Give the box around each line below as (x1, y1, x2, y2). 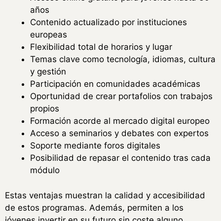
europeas (30, 30, 67, 40)
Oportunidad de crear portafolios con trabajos (30, 91, 213, 102)
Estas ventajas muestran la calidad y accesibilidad (5, 190, 205, 200)
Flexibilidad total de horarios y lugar (30, 42, 172, 52)
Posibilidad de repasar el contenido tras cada (30, 153, 211, 163)
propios (30, 104, 59, 114)
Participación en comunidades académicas (30, 79, 200, 89)
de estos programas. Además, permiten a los (5, 202, 184, 213)
